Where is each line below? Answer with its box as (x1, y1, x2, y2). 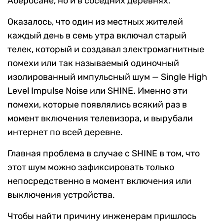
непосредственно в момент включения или (7, 176, 191, 187)
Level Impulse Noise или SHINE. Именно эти (7, 85, 187, 97)
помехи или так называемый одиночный (7, 58, 179, 69)
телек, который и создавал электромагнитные (7, 44, 204, 55)
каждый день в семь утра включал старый (7, 30, 186, 41)
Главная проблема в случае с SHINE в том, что (7, 148, 200, 159)
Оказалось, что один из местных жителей (7, 16, 183, 28)
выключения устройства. (7, 189, 115, 201)
